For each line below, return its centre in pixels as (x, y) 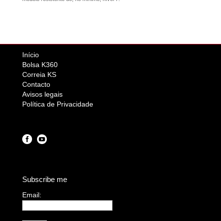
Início (30, 55)
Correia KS (39, 74)
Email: (32, 195)
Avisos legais (42, 94)
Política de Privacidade (57, 104)
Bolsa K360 (40, 64)
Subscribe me (44, 180)
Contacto (36, 84)
